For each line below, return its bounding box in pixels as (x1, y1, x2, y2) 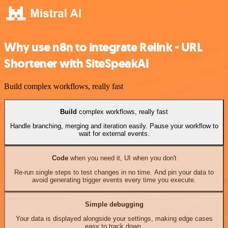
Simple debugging (84, 200, 144, 208)
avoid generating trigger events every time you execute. (32, 176, 196, 184)
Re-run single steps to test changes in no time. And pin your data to (14, 168, 214, 176)
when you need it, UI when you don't (68, 154, 177, 162)
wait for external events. (78, 129, 150, 137)
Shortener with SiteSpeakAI (4, 55, 149, 72)
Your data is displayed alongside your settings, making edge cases (15, 214, 213, 222)
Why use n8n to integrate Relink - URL (4, 39, 203, 56)
